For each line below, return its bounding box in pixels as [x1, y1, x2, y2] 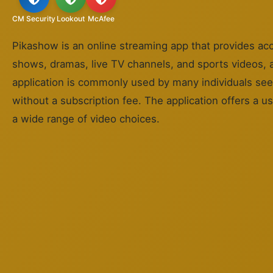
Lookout [57, 14, 85, 23]
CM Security [12, 14, 55, 23]
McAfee [88, 14, 115, 23]
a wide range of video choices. [12, 113, 160, 125]
